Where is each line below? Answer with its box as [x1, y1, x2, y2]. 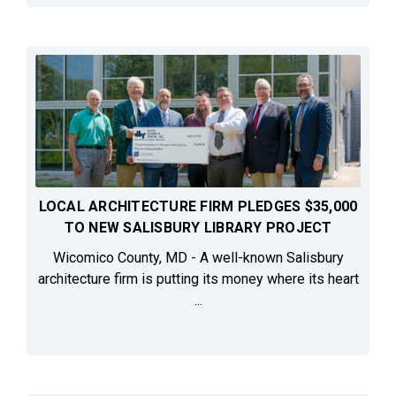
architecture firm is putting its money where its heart [37, 270, 359, 288]
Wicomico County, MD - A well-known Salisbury [52, 249, 344, 267]
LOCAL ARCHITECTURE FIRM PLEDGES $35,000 [38, 198, 358, 216]
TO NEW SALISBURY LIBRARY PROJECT [64, 219, 332, 237]
